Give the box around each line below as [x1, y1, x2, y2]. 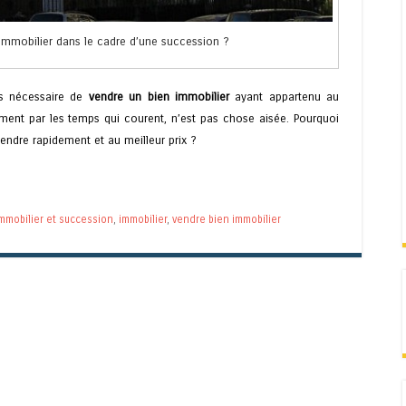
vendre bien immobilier [172, 212, 281, 226]
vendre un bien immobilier [88, 90, 229, 104]
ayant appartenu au [228, 90, 339, 104]
